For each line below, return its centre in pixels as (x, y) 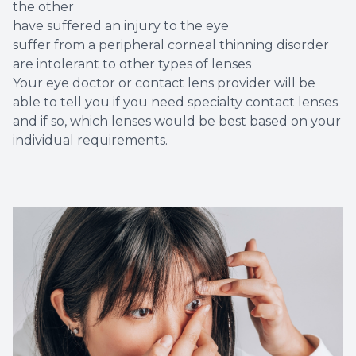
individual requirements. (92, 141)
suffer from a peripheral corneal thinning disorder (171, 45)
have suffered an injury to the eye (121, 26)
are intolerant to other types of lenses (132, 64)
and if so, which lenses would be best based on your (177, 122)
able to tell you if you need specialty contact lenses (175, 103)
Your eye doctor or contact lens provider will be (164, 83)
